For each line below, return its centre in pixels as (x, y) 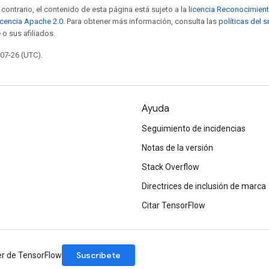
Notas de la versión (177, 148)
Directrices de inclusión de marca (204, 186)
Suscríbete (98, 255)
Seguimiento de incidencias (194, 128)
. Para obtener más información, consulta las (141, 21)
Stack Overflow (171, 167)
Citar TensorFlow (174, 205)
